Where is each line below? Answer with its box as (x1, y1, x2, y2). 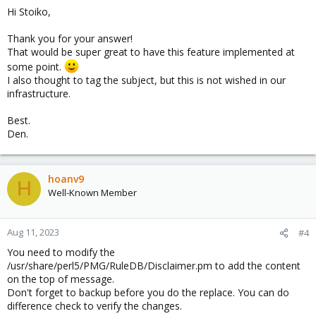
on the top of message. (7, 272, 114, 286)
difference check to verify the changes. (7, 298, 182, 312)
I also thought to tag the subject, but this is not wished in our (7, 73, 286, 87)
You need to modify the (7, 245, 115, 259)
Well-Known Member (48, 186, 137, 199)
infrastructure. (7, 86, 71, 100)
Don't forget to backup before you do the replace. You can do (7, 285, 289, 299)
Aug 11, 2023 (7, 225, 59, 238)
